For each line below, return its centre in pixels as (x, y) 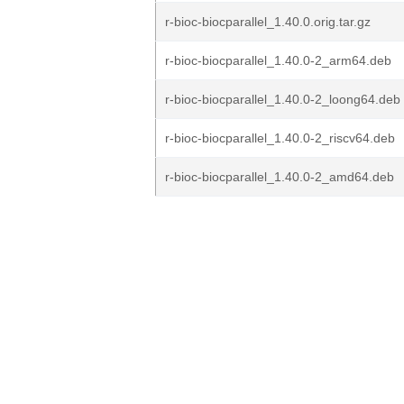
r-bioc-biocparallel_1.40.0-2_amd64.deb (280, 177)
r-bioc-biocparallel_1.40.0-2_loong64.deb (283, 99)
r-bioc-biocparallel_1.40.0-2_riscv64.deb (280, 138)
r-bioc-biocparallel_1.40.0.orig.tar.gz (268, 22)
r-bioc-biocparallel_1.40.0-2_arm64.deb (278, 60)
